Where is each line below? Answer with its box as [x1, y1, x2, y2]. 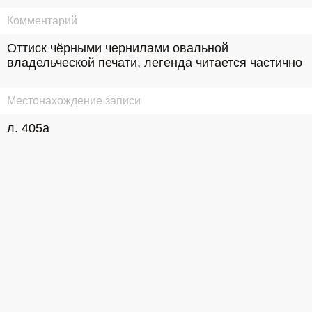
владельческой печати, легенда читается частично [7, 56, 302, 70]
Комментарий [7, 15, 77, 26]
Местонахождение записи [7, 95, 141, 107]
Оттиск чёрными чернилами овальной [7, 41, 228, 55]
